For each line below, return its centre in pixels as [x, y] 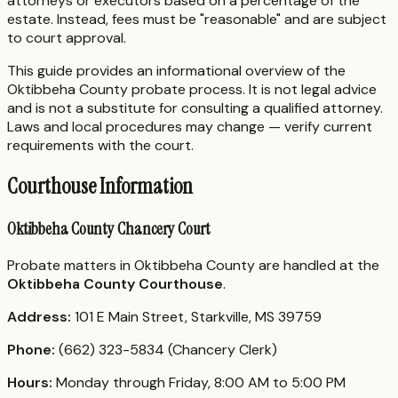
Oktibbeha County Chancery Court [109, 228]
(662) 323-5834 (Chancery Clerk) [166, 350]
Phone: [31, 350]
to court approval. [67, 37]
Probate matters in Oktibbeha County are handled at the [193, 266]
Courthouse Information [100, 186]
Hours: [30, 383]
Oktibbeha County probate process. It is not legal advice [192, 89]
